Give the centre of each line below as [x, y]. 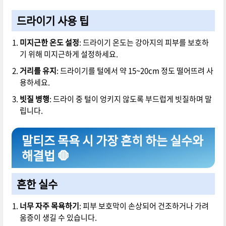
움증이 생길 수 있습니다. [58, 217]
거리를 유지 [38, 70]
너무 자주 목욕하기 [49, 206]
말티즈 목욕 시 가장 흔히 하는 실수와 [112, 140]
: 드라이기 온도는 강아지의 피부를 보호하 [144, 42]
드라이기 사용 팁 [53, 20]
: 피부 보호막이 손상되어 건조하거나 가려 [144, 206]
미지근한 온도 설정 [49, 42]
